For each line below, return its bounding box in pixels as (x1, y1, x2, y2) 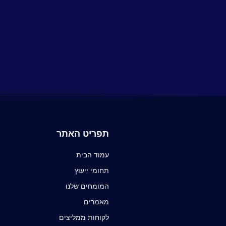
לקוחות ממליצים (59, 213, 109, 221)
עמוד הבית (76, 150, 109, 159)
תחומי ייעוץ (75, 166, 109, 175)
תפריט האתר (56, 128, 109, 139)
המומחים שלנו (66, 182, 109, 190)
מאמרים (84, 197, 109, 206)
